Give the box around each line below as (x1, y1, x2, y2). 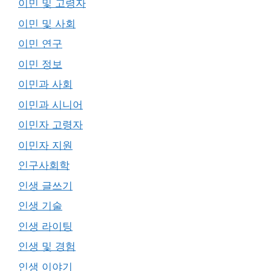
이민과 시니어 (18, 98, 83, 111)
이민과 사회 (18, 78, 73, 90)
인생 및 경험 (18, 240, 76, 252)
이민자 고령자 (18, 119, 83, 131)
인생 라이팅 (18, 220, 73, 232)
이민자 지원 (18, 139, 73, 151)
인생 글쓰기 (18, 179, 73, 192)
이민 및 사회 (18, 17, 76, 30)
